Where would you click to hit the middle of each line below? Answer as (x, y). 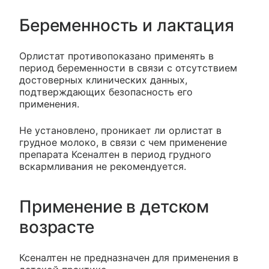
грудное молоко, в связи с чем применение (123, 142)
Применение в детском (114, 206)
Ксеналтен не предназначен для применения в (129, 257)
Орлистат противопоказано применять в (116, 56)
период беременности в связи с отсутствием (128, 68)
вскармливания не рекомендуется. (103, 166)
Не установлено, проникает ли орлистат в (120, 130)
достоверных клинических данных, (103, 80)
